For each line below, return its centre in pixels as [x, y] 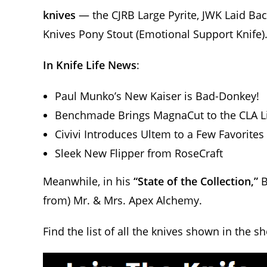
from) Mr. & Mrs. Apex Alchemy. [122, 200]
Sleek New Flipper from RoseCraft [139, 153]
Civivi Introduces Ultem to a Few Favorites [159, 134]
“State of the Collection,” [196, 181]
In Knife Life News [90, 65]
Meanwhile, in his [88, 181]
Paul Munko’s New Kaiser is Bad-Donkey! [157, 96]
